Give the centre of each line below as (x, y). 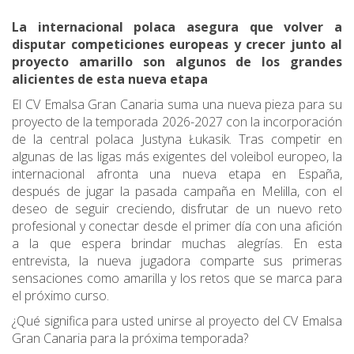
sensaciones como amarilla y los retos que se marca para (177, 279)
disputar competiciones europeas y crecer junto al (177, 45)
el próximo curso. (60, 296)
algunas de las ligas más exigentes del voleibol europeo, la (177, 157)
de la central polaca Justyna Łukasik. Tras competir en (177, 139)
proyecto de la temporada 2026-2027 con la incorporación (177, 122)
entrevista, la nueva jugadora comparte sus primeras (177, 261)
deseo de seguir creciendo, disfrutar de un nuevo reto (177, 209)
